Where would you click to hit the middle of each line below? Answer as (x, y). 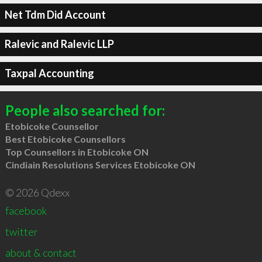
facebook (26, 210)
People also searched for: (85, 110)
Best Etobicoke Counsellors (65, 139)
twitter (21, 231)
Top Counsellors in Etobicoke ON (77, 151)
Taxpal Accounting (49, 73)
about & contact (41, 252)
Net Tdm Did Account (55, 15)
